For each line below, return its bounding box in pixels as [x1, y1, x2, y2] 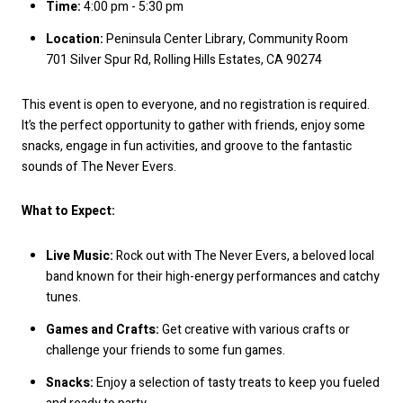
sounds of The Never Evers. [22, 157, 176, 176]
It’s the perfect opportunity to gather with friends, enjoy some [22, 115, 365, 135]
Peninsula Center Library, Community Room [103, 29, 348, 49]
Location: [45, 29, 103, 49]
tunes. [45, 287, 81, 307]
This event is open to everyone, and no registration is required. [22, 94, 370, 114]
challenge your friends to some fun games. [45, 341, 285, 361]
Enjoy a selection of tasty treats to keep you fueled [93, 373, 380, 393]
